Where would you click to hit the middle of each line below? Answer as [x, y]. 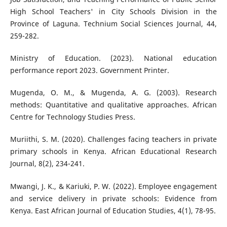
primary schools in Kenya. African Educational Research [113, 152]
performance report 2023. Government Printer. [89, 70]
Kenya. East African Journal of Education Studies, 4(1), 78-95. [113, 210]
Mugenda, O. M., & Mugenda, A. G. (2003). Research [113, 93]
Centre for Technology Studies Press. [72, 117]
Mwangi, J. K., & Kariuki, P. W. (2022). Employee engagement [113, 186]
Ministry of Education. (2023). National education [113, 58]
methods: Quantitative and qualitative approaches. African [113, 105]
